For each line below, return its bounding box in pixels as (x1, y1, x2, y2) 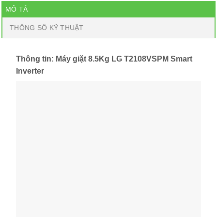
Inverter (16, 66, 44, 75)
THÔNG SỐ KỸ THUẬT (10, 23, 84, 31)
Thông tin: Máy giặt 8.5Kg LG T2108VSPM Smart (16, 54, 192, 63)
